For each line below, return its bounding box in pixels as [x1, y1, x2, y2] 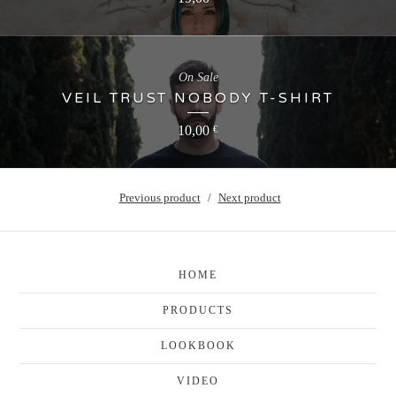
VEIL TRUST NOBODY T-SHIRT [62, 89, 334, 108]
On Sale [178, 71, 218, 85]
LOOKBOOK [160, 339, 236, 352]
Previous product [118, 191, 201, 205]
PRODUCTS [163, 303, 233, 316]
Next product [217, 191, 281, 205]
